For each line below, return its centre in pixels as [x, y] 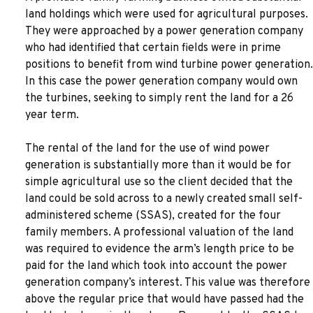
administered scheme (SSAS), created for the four [153, 216]
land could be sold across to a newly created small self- [164, 199]
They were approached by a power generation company [164, 31]
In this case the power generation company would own [161, 82]
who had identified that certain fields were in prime [153, 48]
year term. [52, 115]
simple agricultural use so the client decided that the [159, 182]
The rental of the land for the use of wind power [147, 149]
